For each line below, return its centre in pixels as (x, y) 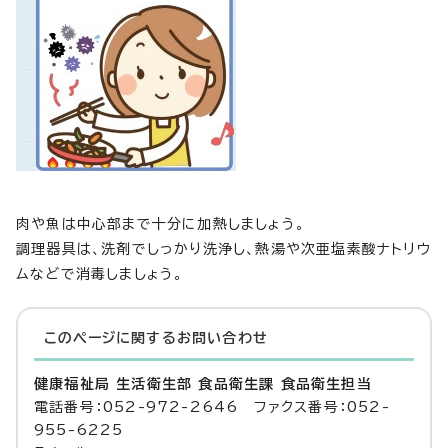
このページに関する (110, 338)
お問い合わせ (222, 338)
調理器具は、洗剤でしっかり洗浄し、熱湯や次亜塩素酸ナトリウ (223, 249)
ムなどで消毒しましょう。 (100, 274)
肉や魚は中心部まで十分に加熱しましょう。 (160, 224)
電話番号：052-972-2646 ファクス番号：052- (212, 407)
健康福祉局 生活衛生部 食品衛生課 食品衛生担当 (203, 384)
